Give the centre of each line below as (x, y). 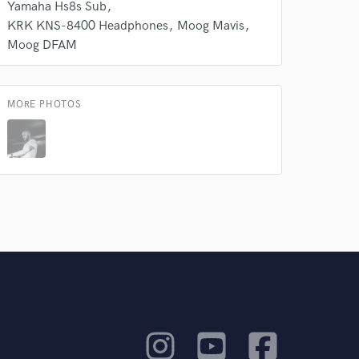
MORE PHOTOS (44, 105)
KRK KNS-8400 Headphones (88, 26)
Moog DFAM (42, 45)
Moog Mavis (211, 26)
